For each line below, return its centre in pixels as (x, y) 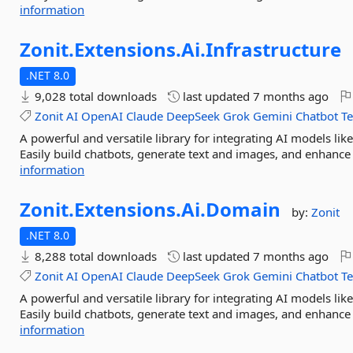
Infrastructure (274, 49)
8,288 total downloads (95, 256)
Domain (243, 209)
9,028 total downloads (95, 96)
